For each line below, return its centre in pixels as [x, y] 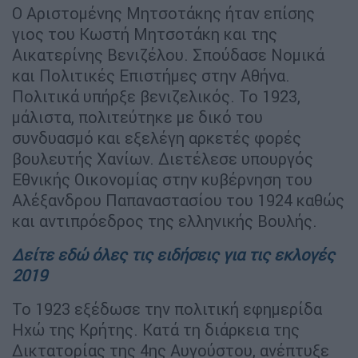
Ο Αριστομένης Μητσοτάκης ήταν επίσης [163, 13]
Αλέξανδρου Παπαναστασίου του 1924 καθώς [178, 200]
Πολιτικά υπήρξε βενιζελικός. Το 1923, [156, 96]
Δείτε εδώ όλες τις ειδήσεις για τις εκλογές [173, 254]
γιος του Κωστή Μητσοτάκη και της [145, 34]
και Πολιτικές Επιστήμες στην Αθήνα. [151, 75]
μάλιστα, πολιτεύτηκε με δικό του [137, 117]
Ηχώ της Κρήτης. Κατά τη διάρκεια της [156, 329]
